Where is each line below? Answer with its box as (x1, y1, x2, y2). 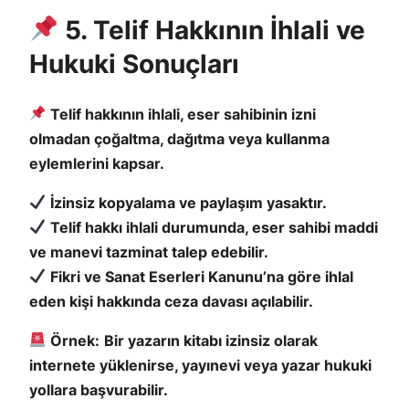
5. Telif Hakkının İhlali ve (58, 14, 365, 46)
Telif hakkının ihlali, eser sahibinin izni (50, 104, 317, 123)
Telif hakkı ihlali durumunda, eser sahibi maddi (50, 217, 379, 236)
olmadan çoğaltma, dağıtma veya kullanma (29, 129, 330, 148)
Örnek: (50, 330, 100, 350)
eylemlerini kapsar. (29, 153, 164, 173)
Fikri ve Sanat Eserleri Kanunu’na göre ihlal (50, 267, 354, 286)
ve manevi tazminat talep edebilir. (29, 242, 268, 261)
